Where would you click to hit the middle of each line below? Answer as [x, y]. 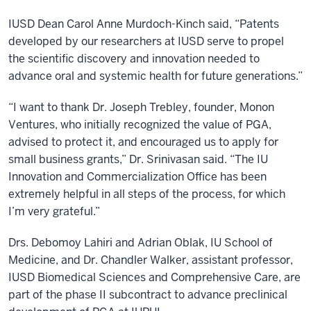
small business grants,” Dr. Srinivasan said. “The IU [138, 159]
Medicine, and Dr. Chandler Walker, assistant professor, [151, 260]
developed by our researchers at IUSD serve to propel [146, 41]
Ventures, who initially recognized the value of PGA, [140, 124]
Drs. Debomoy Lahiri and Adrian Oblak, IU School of [141, 242]
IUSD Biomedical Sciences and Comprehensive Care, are [154, 277]
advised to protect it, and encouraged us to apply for [143, 142]
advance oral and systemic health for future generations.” [155, 76]
